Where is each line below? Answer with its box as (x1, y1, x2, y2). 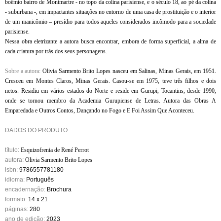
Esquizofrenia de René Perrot (21, 147, 89, 153)
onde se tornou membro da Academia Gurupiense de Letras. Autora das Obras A (5, 97, 216, 104)
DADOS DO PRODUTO (5, 127, 68, 134)
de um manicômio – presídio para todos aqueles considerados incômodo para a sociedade (5, 18, 216, 25)
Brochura (47, 186, 72, 193)
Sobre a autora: (5, 68, 43, 74)
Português (26, 176, 55, 183)
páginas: (5, 206, 28, 213)
